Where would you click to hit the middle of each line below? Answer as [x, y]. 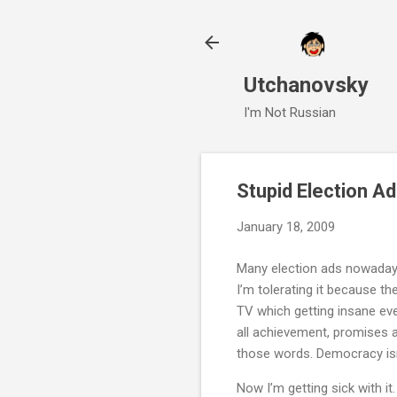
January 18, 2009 [286, 227]
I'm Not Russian [290, 113]
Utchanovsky [306, 86]
